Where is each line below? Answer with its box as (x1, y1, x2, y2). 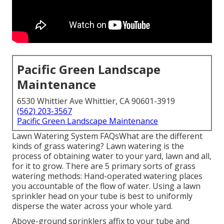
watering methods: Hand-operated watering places (12, 170, 202, 182)
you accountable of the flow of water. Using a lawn (12, 180, 200, 192)
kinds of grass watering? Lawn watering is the (12, 140, 184, 152)
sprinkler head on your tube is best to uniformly (12, 190, 192, 202)
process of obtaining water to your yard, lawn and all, (12, 150, 211, 162)
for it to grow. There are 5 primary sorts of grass (12, 160, 195, 172)
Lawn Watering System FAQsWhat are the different (12, 130, 202, 142)
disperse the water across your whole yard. (12, 200, 172, 212)
